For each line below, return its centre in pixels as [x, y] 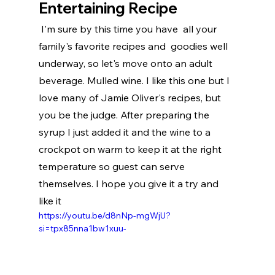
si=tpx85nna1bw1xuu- [82, 229]
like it [50, 201]
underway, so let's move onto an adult [126, 64]
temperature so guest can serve [113, 167]
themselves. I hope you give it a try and [130, 184]
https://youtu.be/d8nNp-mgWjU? [104, 216]
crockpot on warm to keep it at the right [131, 149]
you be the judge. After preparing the [125, 115]
